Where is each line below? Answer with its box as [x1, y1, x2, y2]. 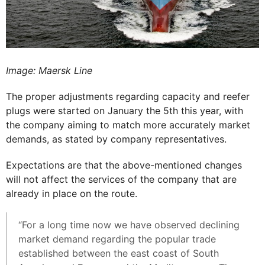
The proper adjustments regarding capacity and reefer [6, 91, 250, 103]
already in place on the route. [6, 188, 137, 200]
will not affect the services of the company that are [6, 173, 237, 186]
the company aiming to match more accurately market [6, 119, 250, 131]
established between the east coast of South [18, 247, 219, 260]
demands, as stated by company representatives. [6, 133, 227, 146]
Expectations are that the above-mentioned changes [6, 159, 242, 172]
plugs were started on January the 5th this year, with [6, 105, 243, 117]
